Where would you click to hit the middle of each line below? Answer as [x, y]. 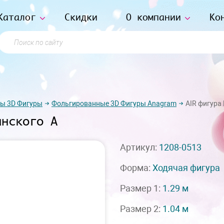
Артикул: [139, 147]
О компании [153, 17]
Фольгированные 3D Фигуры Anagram [114, 103]
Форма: [136, 168]
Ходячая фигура [186, 168]
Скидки [81, 17]
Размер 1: [141, 188]
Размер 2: [141, 209]
